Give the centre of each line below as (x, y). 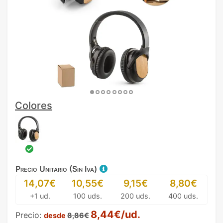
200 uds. (135, 196)
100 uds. (88, 196)
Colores (34, 105)
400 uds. (183, 196)
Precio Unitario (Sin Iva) (57, 168)
